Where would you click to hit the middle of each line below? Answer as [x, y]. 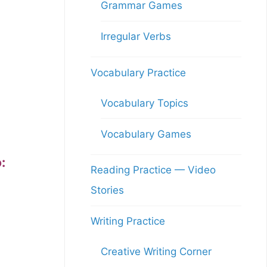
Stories [107, 190]
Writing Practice [128, 221]
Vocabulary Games [146, 134]
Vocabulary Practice [138, 72]
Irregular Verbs [136, 36]
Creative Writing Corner [156, 252]
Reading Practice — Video [153, 170]
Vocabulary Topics [144, 103]
